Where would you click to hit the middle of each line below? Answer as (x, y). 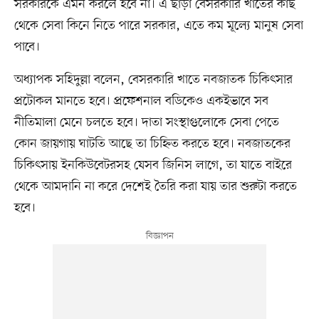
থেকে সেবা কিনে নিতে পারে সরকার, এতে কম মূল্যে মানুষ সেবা (158, 26)
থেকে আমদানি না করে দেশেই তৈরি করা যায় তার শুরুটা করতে (155, 187)
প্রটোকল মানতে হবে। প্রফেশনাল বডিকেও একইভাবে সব (141, 101)
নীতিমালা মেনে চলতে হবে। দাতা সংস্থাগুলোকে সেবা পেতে (146, 123)
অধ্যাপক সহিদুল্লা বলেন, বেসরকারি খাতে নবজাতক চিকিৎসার (153, 80)
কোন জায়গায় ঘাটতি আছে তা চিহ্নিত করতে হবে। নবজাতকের (152, 144)
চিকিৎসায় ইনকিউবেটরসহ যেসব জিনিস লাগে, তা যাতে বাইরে (153, 166)
